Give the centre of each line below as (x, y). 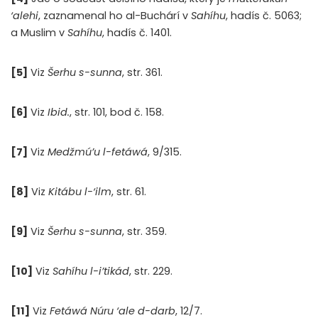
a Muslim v (39, 33)
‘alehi (24, 16)
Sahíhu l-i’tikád (91, 272)
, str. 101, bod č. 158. (117, 113)
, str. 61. (129, 192)
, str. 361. (142, 73)
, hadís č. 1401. (137, 33)
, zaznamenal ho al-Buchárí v (115, 16)
